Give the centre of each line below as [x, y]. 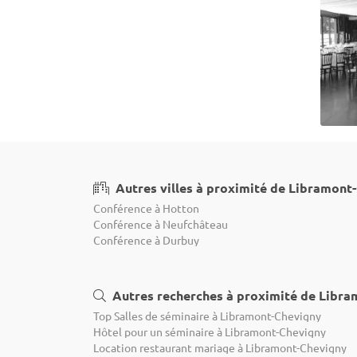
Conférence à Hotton [146, 208]
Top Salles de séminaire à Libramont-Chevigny [207, 315]
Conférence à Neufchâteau [161, 224]
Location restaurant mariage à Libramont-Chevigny [220, 347]
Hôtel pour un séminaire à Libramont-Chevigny [210, 331]
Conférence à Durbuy [146, 239]
